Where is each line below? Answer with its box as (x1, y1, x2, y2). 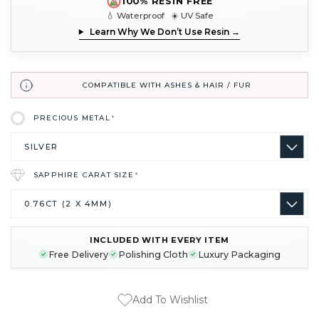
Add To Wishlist (132, 293, 208, 307)
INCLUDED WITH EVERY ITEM (89, 234, 230, 245)
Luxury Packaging (198, 249, 281, 260)
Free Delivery (48, 249, 108, 260)
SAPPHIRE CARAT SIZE (33, 170, 137, 180)
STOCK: (11, 250, 41, 260)
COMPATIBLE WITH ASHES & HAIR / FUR (82, 80, 251, 90)
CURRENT (11, 239, 53, 249)
